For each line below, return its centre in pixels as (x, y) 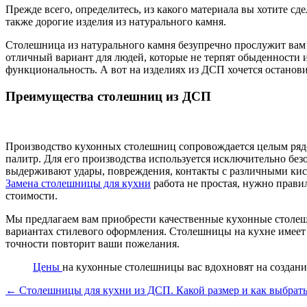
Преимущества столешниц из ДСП (108, 96)
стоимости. (32, 195)
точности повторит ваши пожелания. (93, 243)
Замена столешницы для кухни (78, 183)
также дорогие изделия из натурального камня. (116, 22)
